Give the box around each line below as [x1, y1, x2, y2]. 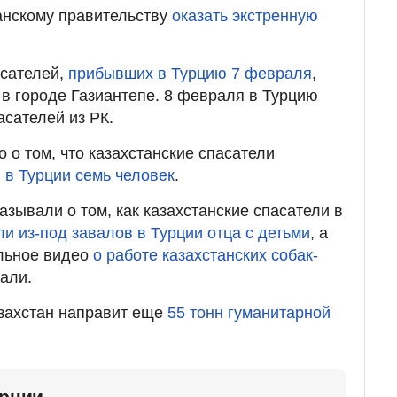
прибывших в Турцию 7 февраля [68, 64, 312, 82]
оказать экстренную [172, 6, 318, 25]
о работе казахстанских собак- [93, 245, 318, 264]
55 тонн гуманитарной [167, 303, 331, 322]
